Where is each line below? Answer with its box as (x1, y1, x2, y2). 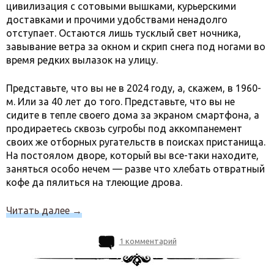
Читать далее (6, 204, 72, 216)
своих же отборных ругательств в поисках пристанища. (6, 136, 265, 147)
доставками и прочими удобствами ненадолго (6, 13, 228, 25)
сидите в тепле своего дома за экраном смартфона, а (6, 109, 259, 120)
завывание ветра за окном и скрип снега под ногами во (6, 40, 265, 52)
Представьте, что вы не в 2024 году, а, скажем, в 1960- (6, 82, 261, 94)
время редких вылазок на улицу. (6, 54, 158, 65)
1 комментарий (119, 236, 177, 245)
